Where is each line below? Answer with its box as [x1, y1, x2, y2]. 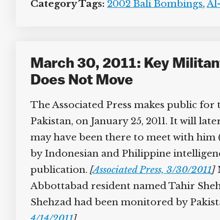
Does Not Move [27, 73, 130, 88]
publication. [27, 164, 86, 175]
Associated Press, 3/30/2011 [89, 164, 208, 175]
